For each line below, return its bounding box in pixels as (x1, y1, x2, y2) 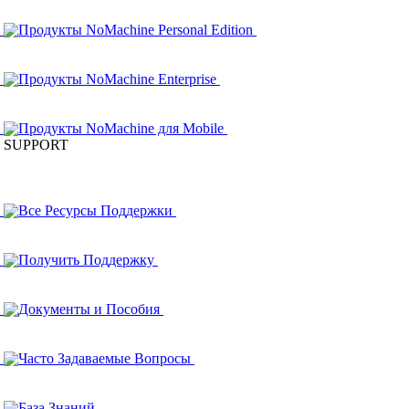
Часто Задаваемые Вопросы (18, 351, 191, 366)
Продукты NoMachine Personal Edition (18, 22, 253, 37)
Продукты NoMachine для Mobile (18, 121, 224, 136)
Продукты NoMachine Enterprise (18, 71, 216, 87)
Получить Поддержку (18, 252, 154, 267)
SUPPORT (4, 137, 68, 152)
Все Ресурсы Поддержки (18, 203, 173, 218)
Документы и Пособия (18, 301, 160, 317)
